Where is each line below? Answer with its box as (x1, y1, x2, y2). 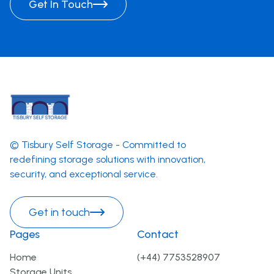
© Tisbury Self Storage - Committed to (10, 138, 186, 150)
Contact (137, 227, 179, 241)
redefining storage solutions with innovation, (10, 153, 206, 165)
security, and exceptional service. (10, 168, 158, 180)
